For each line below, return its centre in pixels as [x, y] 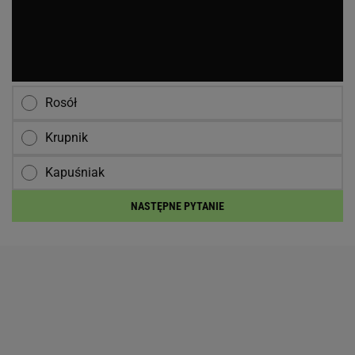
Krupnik [67, 137]
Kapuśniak [75, 172]
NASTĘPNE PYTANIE [177, 206]
